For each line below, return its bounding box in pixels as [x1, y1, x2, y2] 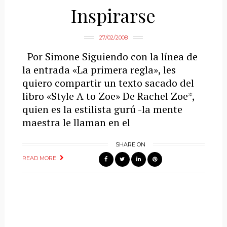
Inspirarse [71, 3, 156, 27]
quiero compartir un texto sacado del [22, 75, 194, 90]
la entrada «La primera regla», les [22, 62, 176, 77]
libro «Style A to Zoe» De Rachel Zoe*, [22, 89, 195, 103]
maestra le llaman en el [22, 115, 130, 129]
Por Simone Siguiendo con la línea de [22, 49, 198, 63]
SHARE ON [115, 140, 145, 148]
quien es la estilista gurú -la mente [22, 102, 182, 116]
